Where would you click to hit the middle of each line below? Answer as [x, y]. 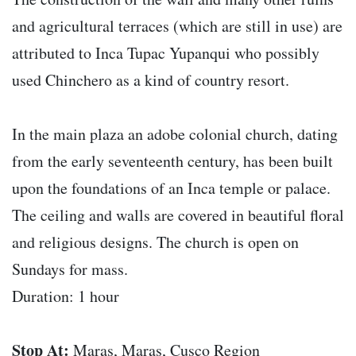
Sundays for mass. [70, 269]
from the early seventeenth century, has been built [172, 161]
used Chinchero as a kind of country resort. [151, 80]
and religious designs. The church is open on [155, 242]
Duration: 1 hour [66, 296]
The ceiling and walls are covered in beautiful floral [178, 215]
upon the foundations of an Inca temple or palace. [171, 188]
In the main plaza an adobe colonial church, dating [175, 134]
